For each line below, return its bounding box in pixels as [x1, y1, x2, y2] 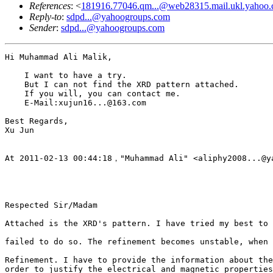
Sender [29, 22, 56, 33]
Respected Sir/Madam [5, 200, 97, 210]
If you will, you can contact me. [5, 88, 180, 98]
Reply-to [29, 11, 62, 22]
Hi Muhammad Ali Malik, [5, 52, 112, 62]
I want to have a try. [5, 70, 127, 80]
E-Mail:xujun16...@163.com [5, 97, 146, 107]
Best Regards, [5, 116, 68, 126]
